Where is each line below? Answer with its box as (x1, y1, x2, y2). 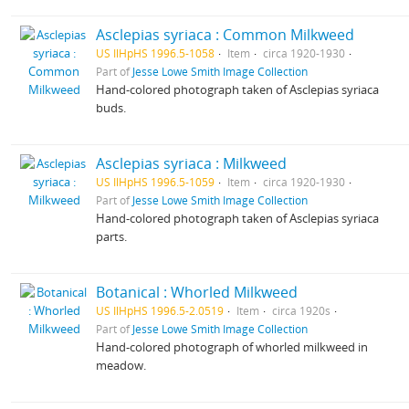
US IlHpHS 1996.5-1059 (96, 174, 215, 189)
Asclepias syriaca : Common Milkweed (96, 25, 355, 45)
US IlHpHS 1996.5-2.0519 (96, 303, 225, 318)
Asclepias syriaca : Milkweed (96, 153, 288, 173)
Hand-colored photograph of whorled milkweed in (96, 339, 369, 355)
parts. (96, 228, 128, 245)
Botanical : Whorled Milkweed (96, 282, 299, 302)
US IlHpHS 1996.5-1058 (96, 46, 215, 60)
